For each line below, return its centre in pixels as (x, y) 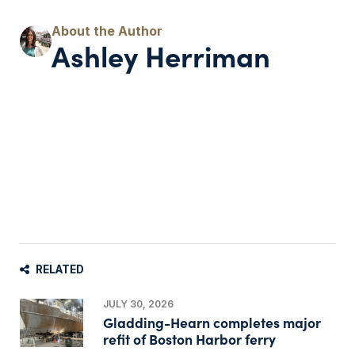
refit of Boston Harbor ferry (189, 339)
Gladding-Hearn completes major (212, 323)
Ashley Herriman (161, 55)
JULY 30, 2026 (138, 304)
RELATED (60, 270)
